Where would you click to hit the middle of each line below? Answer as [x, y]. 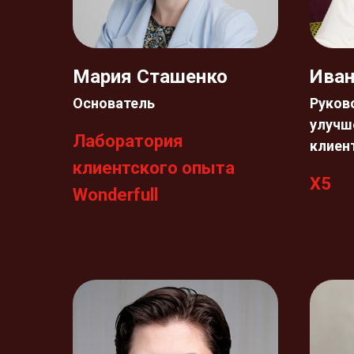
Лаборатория [128, 141]
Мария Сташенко [150, 77]
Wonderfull [115, 195]
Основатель [114, 103]
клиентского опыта [154, 168]
